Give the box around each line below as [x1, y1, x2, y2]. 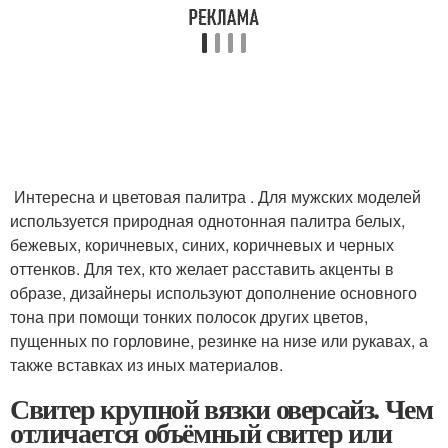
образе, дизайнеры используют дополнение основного [10, 280, 417, 304]
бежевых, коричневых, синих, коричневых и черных [10, 232, 394, 256]
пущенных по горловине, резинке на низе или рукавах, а [10, 328, 428, 352]
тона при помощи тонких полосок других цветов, [10, 304, 368, 328]
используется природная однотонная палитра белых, [10, 208, 405, 232]
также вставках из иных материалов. [10, 352, 283, 376]
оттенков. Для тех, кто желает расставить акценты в [10, 256, 394, 280]
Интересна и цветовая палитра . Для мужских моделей [10, 184, 421, 208]
